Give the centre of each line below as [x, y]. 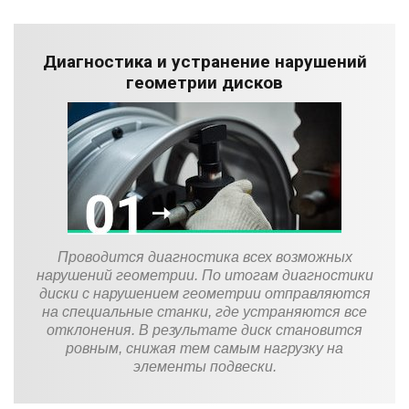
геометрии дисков [204, 82]
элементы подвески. [204, 366]
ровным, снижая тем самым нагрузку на [204, 348]
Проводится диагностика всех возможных [204, 257]
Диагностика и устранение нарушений [204, 61]
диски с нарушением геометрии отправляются [204, 293]
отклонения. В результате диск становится [204, 330]
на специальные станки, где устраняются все [204, 311]
